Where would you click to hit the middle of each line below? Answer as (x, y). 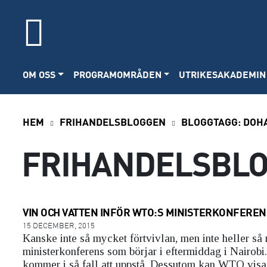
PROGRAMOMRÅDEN (117, 74)
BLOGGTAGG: (212, 121)
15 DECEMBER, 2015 (59, 225)
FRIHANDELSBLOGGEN (113, 121)
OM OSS (39, 74)
